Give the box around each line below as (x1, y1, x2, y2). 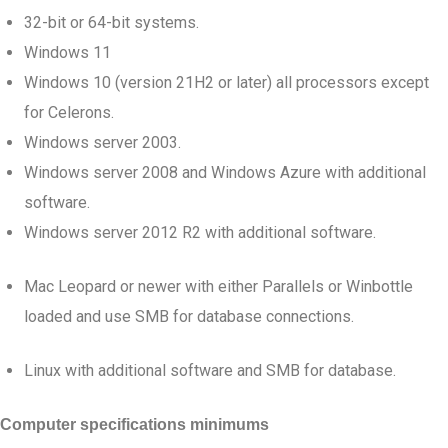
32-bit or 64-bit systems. (24, 13, 199, 32)
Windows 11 (24, 43, 111, 62)
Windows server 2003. (24, 133, 181, 152)
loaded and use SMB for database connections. (24, 307, 354, 326)
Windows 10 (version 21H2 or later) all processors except (24, 73, 429, 92)
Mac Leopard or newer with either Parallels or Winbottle (24, 277, 413, 296)
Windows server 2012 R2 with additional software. (24, 223, 376, 242)
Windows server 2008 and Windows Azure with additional (24, 163, 426, 182)
